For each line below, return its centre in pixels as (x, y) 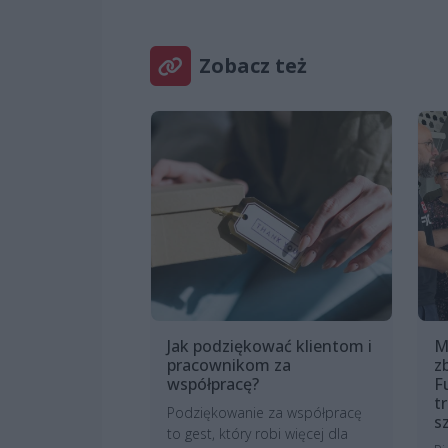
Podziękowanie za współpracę (264, 413)
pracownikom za (229, 365)
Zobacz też (253, 66)
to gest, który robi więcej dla (257, 434)
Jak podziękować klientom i (269, 346)
